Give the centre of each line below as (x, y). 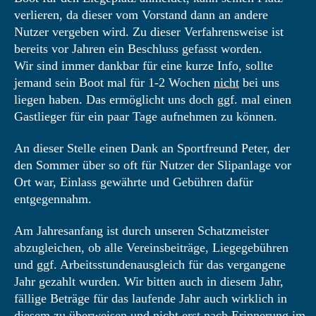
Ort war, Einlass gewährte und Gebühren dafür (134, 182)
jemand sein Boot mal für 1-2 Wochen (114, 83)
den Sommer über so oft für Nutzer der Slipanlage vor (153, 165)
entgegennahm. (53, 199)
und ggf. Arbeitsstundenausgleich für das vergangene (150, 265)
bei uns (259, 83)
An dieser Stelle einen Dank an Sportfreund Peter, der (152, 148)
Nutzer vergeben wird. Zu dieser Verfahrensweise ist (149, 32)
